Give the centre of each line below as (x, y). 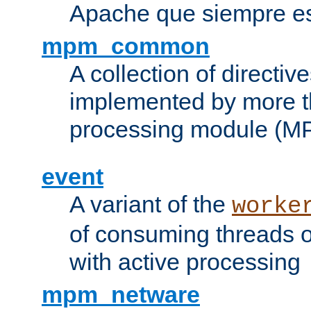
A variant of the (151, 204)
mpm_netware (121, 294)
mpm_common (126, 45)
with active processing (185, 261)
